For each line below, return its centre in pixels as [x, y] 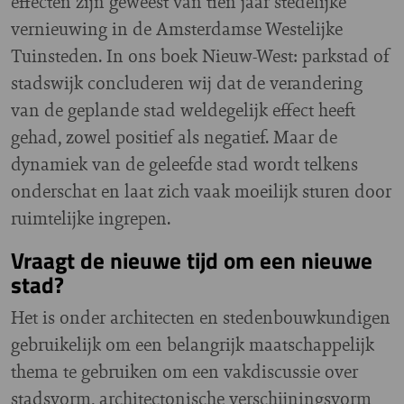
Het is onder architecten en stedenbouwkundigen [201, 317]
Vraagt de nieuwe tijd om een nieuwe [192, 260]
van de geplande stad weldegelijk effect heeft [183, 110]
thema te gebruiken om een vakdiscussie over [184, 371]
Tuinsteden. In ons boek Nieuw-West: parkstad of [200, 55]
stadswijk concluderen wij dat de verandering [187, 83]
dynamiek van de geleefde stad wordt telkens [184, 164]
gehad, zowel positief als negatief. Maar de [174, 137]
